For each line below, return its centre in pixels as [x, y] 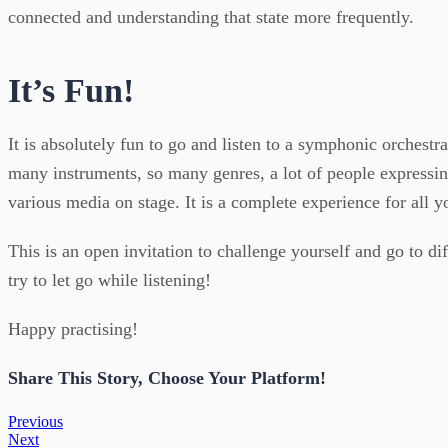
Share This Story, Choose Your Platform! [167, 377]
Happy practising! [73, 328]
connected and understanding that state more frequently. [211, 16]
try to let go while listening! [109, 279]
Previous [35, 421]
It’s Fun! [71, 90]
